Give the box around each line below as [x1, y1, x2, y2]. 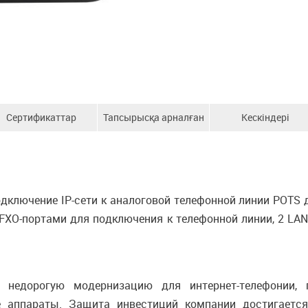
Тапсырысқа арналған [102, 111, 204, 124]
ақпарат [135, 138, 173, 151]
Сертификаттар [6, 111, 77, 124]
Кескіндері [241, 111, 290, 124]
